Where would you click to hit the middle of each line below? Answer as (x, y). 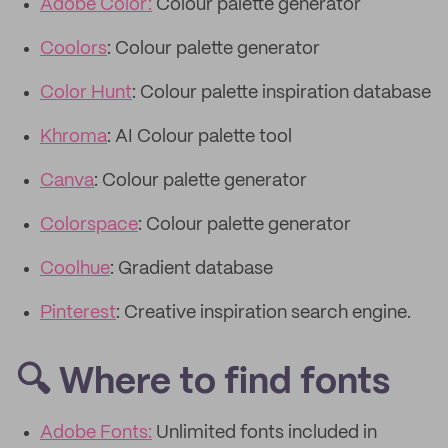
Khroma (73, 137)
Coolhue (75, 269)
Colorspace (89, 225)
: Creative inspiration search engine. (263, 313)
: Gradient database (191, 269)
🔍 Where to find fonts (203, 383)
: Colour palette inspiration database (281, 93)
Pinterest (78, 313)
